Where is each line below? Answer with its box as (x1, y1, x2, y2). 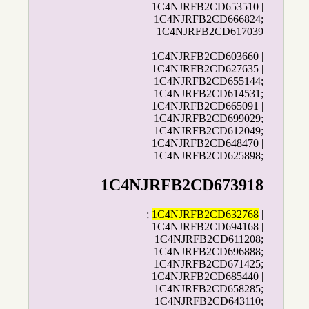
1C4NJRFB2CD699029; (154, 112, 264, 125)
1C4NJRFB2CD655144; (154, 75, 264, 88)
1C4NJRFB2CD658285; (154, 283, 264, 295)
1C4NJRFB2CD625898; (154, 150, 264, 162)
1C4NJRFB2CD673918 (101, 176, 264, 195)
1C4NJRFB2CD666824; (154, 13, 264, 26)
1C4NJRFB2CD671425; (154, 258, 264, 270)
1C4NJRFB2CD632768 (152, 208, 259, 221)
